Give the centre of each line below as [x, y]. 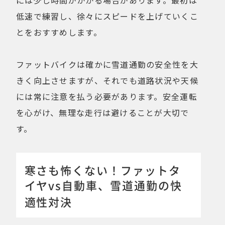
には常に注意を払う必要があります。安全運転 [107, 96]
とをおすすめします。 [59, 32]
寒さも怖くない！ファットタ [103, 170]
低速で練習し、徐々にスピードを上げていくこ [107, 16]
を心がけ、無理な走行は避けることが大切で [103, 112]
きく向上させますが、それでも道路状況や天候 [107, 80]
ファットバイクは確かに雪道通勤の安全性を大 [107, 64]
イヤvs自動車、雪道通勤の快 [103, 185]
